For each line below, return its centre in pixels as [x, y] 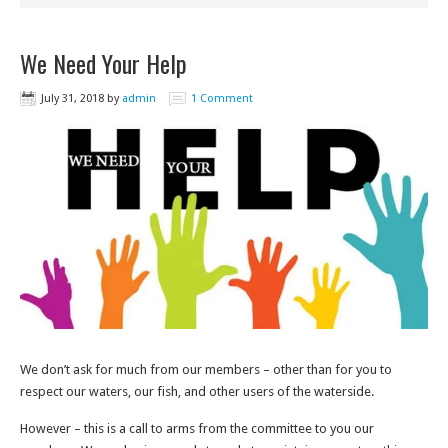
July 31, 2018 [72, 98]
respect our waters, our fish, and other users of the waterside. [197, 391]
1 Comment [222, 98]
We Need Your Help [103, 63]
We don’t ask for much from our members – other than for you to [206, 369]
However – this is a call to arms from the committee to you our [197, 428]
